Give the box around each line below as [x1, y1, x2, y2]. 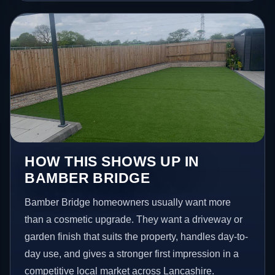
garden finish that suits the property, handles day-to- [25, 231, 249, 242]
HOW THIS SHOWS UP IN [25, 153, 199, 170]
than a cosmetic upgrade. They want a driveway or [25, 214, 243, 225]
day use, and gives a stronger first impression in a [25, 249, 239, 260]
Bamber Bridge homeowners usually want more [25, 197, 231, 208]
